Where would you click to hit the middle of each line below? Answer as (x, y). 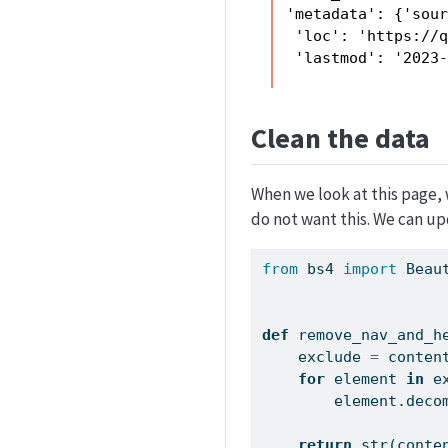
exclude (334, 356)
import (370, 268)
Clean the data (340, 138)
